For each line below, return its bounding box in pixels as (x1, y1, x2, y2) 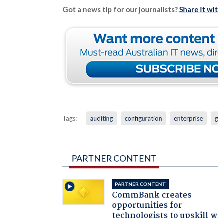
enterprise (173, 114, 203, 122)
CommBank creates (112, 188, 192, 202)
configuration (124, 114, 162, 122)
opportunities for (112, 199, 182, 212)
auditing (90, 114, 113, 122)
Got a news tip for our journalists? (62, 4, 179, 14)
